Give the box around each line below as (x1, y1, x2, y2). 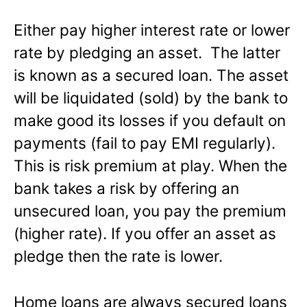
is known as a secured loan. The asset (14, 65, 288, 84)
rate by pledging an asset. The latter (14, 42, 280, 62)
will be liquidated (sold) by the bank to (14, 88, 288, 107)
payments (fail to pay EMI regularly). (14, 133, 280, 152)
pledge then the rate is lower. (14, 246, 223, 265)
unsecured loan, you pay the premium (14, 201, 286, 220)
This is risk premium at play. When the (14, 156, 287, 175)
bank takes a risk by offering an (14, 178, 239, 197)
